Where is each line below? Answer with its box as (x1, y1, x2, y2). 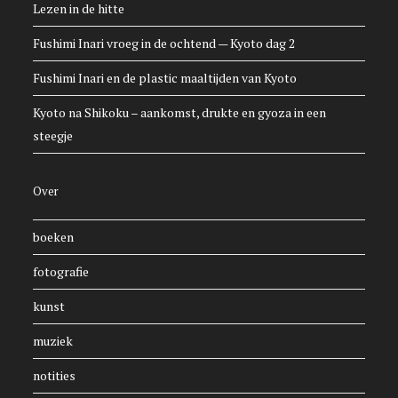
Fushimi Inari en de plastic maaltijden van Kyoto (33, 69, 298, 87)
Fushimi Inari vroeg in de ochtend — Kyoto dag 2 (33, 35, 296, 52)
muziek (33, 332, 74, 350)
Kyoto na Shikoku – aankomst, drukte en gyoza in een (33, 104, 327, 122)
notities (33, 367, 76, 385)
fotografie (33, 263, 90, 281)
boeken (33, 228, 75, 246)
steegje (33, 127, 74, 145)
